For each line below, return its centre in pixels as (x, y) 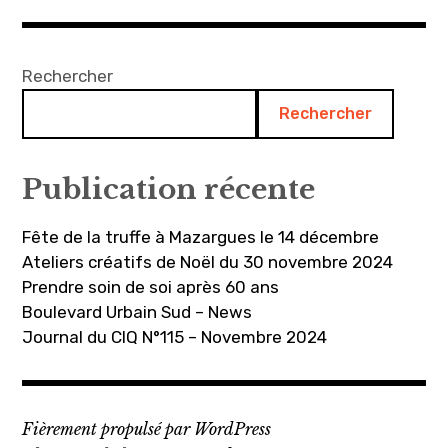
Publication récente (169, 189)
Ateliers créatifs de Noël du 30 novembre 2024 (208, 261)
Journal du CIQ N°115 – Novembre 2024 (175, 336)
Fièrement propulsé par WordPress (147, 428)
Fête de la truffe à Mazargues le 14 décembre (201, 236)
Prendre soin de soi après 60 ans (151, 286)
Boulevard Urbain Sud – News (137, 311)
